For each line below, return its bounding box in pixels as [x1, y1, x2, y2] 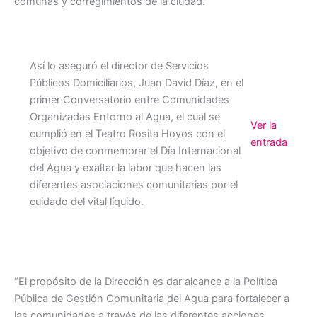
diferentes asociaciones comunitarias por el [29, 178, 238, 191]
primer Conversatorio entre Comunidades [29, 93, 229, 106]
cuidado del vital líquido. [29, 195, 144, 208]
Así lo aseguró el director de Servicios [29, 59, 209, 72]
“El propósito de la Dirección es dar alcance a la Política [14, 275, 277, 288]
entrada [250, 135, 288, 149]
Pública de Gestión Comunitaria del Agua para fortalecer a [14, 292, 289, 305]
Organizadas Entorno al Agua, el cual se [29, 110, 220, 123]
